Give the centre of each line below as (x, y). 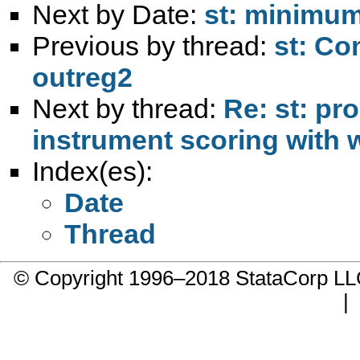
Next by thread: (128, 108)
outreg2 (82, 77)
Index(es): (92, 171)
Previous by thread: (153, 45)
